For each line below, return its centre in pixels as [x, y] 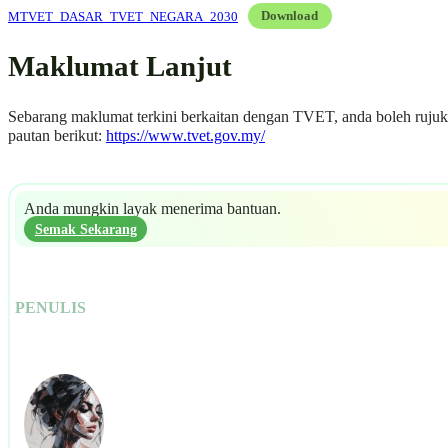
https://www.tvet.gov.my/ [185, 136]
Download [290, 16]
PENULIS [51, 308]
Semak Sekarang [85, 229]
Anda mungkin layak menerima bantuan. [152, 209]
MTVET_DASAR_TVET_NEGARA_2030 [123, 16]
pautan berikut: [57, 136]
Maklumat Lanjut [120, 66]
